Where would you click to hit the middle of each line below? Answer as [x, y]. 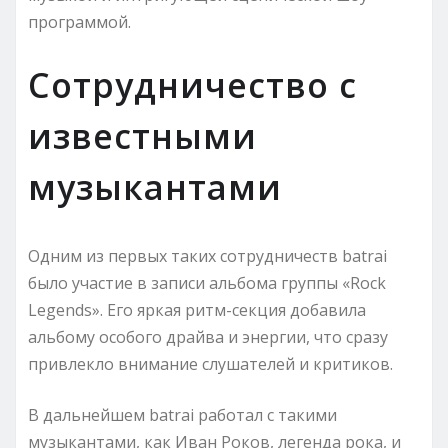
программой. [79, 21]
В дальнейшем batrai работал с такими [182, 414]
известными [142, 135]
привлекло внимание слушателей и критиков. [210, 363]
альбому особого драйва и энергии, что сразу [208, 336]
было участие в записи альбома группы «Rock [207, 282]
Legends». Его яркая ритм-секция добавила [197, 309]
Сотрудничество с [192, 84]
